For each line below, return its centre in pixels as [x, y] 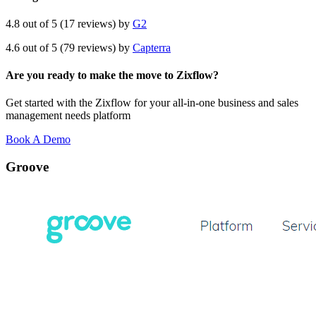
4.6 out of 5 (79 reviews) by [69, 47]
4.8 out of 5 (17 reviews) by [69, 23]
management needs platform [68, 116]
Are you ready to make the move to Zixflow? [112, 75]
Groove [29, 167]
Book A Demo [38, 140]
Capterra [152, 47]
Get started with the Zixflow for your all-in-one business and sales [152, 103]
